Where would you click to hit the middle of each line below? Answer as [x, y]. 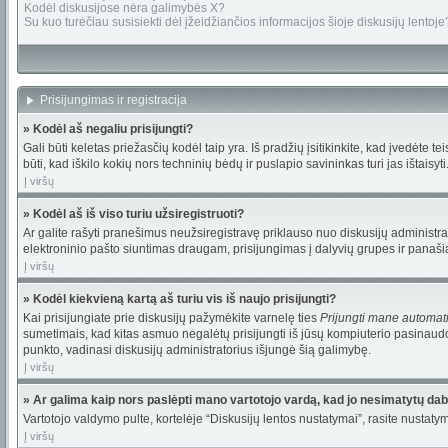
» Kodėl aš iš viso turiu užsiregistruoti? [133, 214]
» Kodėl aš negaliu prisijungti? [108, 129]
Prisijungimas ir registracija [115, 100]
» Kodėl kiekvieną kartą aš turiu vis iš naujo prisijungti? [179, 299]
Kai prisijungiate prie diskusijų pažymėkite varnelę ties [171, 318]
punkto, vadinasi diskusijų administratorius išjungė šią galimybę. [197, 350]
